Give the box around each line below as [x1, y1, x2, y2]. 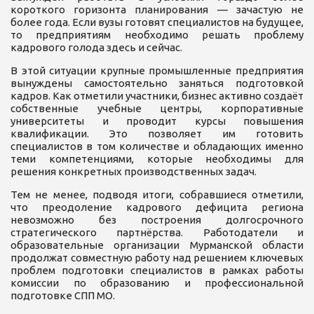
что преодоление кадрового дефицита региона [11, 200, 303, 213]
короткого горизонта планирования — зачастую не [11, 3, 303, 15]
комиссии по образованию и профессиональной [11, 276, 303, 289]
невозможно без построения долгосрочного [11, 213, 303, 226]
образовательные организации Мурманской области [11, 238, 303, 251]
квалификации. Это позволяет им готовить [11, 127, 303, 139]
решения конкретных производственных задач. [11, 165, 257, 177]
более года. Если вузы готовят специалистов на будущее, [11, 15, 303, 28]
